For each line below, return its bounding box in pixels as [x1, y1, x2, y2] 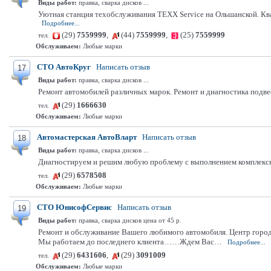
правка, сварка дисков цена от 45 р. [77, 217, 181, 224]
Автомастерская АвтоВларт [37, 132, 137, 142]
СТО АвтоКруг [37, 62, 91, 71]
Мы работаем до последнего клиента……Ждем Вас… [38, 237, 222, 246]
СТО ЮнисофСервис [37, 203, 112, 212]
